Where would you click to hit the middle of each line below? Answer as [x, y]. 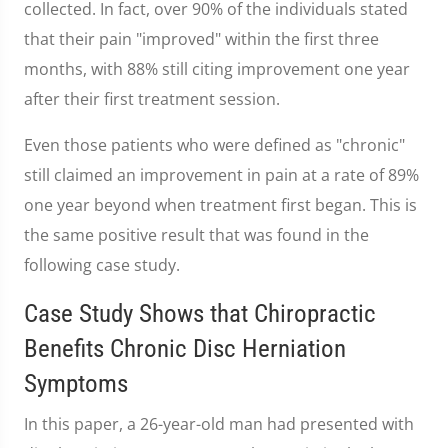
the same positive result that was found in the [196, 235]
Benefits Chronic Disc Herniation [185, 348]
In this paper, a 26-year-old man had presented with [219, 424]
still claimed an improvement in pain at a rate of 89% [221, 175]
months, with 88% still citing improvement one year [217, 69]
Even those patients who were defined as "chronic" [214, 145]
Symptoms [76, 383]
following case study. [102, 265]
